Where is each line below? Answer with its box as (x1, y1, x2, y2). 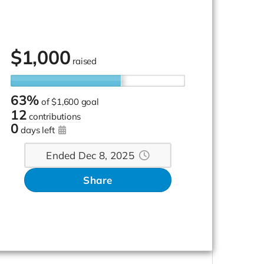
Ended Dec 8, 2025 (46, 148, 134, 161)
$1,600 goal (51, 95, 99, 107)
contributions (29, 110, 81, 122)
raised (72, 55, 97, 67)
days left (21, 124, 57, 136)
